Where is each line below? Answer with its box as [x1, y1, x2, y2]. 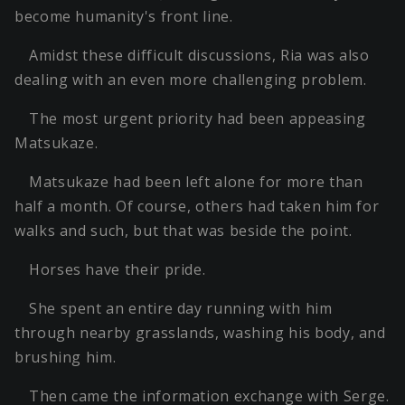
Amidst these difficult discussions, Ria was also [29, 45, 370, 66]
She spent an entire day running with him [29, 298, 333, 319]
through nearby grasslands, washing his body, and [14, 323, 386, 344]
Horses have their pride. [29, 259, 206, 280]
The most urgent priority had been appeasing [29, 108, 366, 129]
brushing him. [14, 347, 117, 368]
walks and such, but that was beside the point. [14, 221, 353, 241]
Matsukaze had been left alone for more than [29, 172, 363, 193]
